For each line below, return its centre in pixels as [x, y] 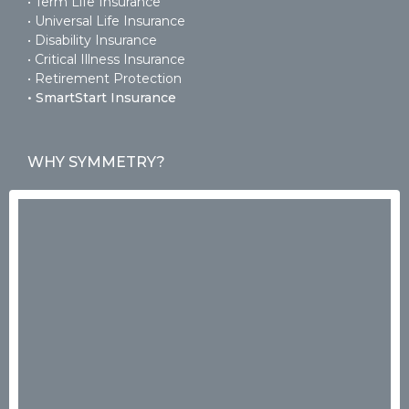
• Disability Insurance [92, 41]
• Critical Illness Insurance [106, 60]
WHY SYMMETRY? [96, 163]
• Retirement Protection [105, 79]
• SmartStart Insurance [102, 98]
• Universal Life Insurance [106, 21]
